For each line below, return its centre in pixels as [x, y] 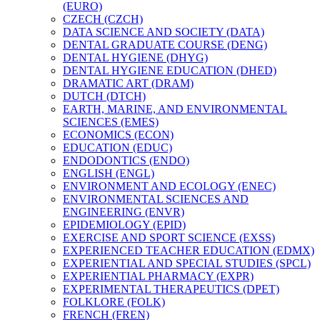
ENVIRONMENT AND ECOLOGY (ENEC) [169, 186]
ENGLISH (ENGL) [109, 173]
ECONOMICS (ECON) [118, 134]
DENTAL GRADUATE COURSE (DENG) [165, 44]
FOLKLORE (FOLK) [114, 301]
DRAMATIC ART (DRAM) [128, 83]
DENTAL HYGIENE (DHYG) [135, 57]
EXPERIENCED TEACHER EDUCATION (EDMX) [189, 250]
